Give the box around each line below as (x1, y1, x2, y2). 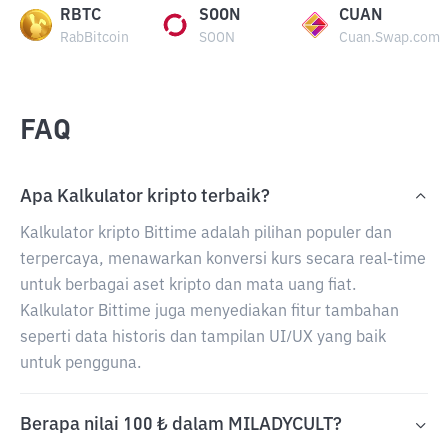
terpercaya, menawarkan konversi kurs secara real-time (20, 252, 426, 268)
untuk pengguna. (20, 356, 141, 372)
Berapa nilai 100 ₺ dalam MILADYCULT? (20, 416, 342, 434)
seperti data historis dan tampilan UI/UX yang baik (20, 330, 386, 346)
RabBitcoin (60, 31, 129, 45)
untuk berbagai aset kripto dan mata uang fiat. (20, 278, 356, 294)
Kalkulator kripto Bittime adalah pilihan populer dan (20, 226, 392, 242)
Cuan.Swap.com (338, 31, 440, 45)
